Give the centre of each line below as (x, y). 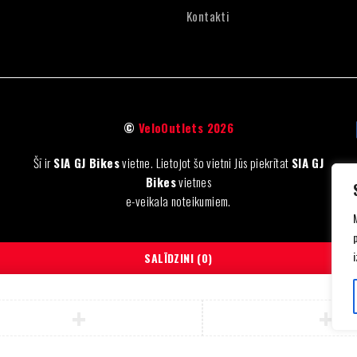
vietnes (194, 182)
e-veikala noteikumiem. (178, 201)
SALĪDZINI (169, 257)
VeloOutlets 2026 (186, 127)
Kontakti (208, 16)
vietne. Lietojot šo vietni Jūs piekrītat (206, 163)
